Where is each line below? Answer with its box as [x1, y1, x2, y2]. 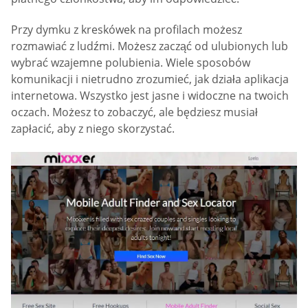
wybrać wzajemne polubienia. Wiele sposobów [11, 55, 250, 71]
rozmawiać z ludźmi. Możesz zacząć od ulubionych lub [11, 38, 288, 54]
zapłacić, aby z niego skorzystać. [11, 121, 175, 137]
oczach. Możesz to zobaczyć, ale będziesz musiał [11, 104, 258, 120]
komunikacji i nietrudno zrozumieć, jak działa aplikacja [11, 71, 289, 87]
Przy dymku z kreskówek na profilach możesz [11, 22, 242, 38]
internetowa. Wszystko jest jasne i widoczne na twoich [11, 88, 289, 104]
